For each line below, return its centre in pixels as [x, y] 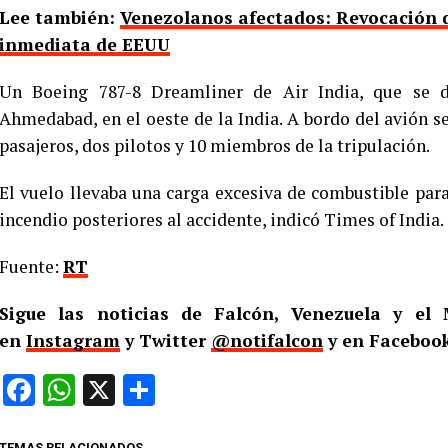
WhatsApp [147, 389]
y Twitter [165, 340]
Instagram [73, 340]
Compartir [225, 389]
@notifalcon [267, 340]
